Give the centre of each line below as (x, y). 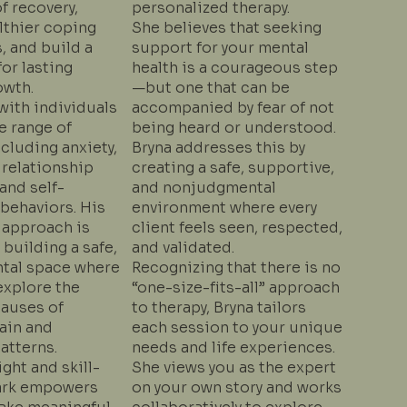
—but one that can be (210, 87)
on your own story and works (236, 387)
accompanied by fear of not (233, 107)
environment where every (224, 207)
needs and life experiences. (233, 347)
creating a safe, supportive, (233, 167)
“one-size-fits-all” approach (235, 287)
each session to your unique (237, 327)
